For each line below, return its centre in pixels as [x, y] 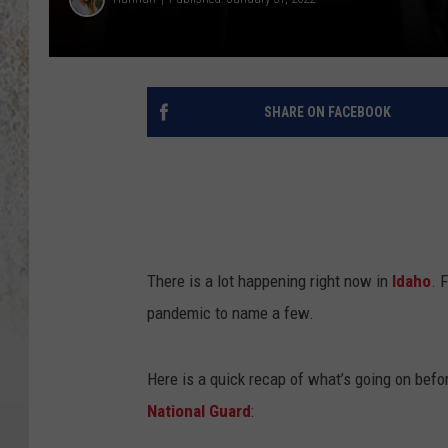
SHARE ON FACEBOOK [327, 111]
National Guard [199, 410]
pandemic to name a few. [230, 312]
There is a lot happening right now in [269, 280]
